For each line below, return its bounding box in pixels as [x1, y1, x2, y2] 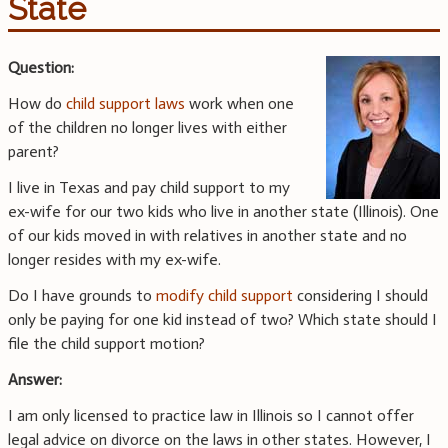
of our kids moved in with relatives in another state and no [8, 226, 407, 246]
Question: [8, 58, 74, 78]
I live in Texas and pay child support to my [8, 178, 290, 198]
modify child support [156, 286, 293, 306]
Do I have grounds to [8, 286, 156, 306]
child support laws [66, 94, 185, 114]
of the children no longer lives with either [8, 118, 287, 138]
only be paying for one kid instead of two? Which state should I [8, 310, 437, 330]
